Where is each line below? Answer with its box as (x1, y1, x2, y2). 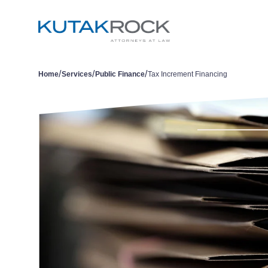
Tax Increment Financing (148, 70, 227, 78)
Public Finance (95, 70, 145, 78)
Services (62, 70, 92, 78)
